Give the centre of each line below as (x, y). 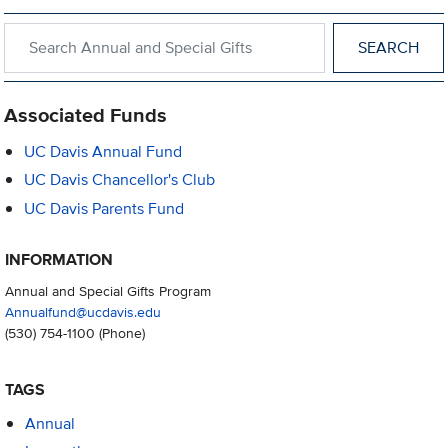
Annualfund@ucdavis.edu (82, 312)
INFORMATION (58, 260)
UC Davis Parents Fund (104, 208)
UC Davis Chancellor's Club (120, 180)
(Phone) (119, 333)
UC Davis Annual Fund (103, 152)
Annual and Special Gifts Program (107, 291)
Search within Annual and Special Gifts (138, 33)
